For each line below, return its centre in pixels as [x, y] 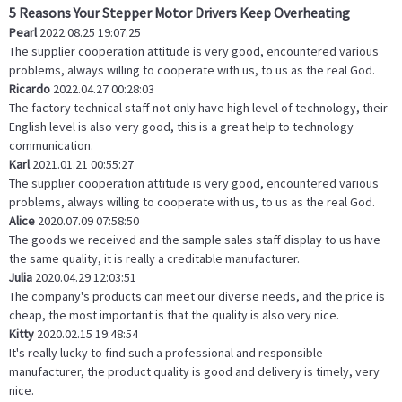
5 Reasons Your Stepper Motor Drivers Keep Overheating [179, 13]
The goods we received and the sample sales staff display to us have [195, 240]
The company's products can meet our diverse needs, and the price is [197, 297]
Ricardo [30, 89]
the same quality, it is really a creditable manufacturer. [154, 259]
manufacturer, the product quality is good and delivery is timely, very [194, 372]
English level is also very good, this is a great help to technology [181, 127]
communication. [51, 146]
